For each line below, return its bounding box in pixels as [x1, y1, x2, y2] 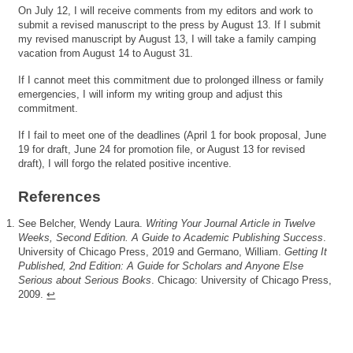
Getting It [284, 245, 328, 258]
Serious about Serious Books [18, 273, 152, 286]
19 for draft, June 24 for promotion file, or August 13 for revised [18, 143, 306, 155]
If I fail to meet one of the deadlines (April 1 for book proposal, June [18, 128, 327, 141]
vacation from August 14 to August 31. [18, 46, 194, 59]
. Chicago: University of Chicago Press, [151, 273, 333, 286]
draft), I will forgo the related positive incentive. [18, 157, 232, 169]
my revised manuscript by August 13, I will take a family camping [18, 32, 317, 45]
